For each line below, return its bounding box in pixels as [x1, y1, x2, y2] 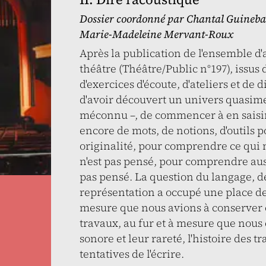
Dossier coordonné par [79, 11, 186, 26]
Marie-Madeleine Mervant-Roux [79, 27, 233, 42]
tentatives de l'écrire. [79, 246, 184, 261]
